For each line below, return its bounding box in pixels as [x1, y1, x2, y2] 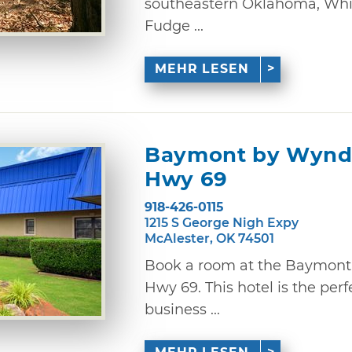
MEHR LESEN [155, 61, 250, 77]
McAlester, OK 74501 [145, 230, 274, 246]
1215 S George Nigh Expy [145, 214, 299, 230]
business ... [145, 300, 220, 318]
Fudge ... [145, 16, 203, 35]
